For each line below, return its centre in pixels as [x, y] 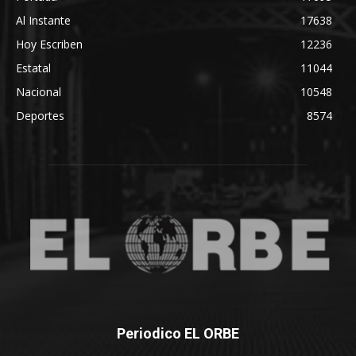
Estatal [33, 68]
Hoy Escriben [49, 44]
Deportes [40, 116]
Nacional [39, 92]
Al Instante [43, 21]
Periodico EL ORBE [178, 333]
